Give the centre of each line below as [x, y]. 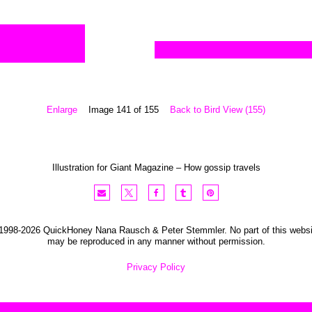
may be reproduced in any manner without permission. [156, 241]
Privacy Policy [156, 267]
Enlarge [62, 110]
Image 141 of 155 [124, 110]
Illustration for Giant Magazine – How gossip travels [156, 167]
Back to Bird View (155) [218, 110]
